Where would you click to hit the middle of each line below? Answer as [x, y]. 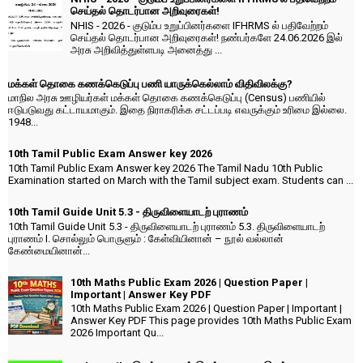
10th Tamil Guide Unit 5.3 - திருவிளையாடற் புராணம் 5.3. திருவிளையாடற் [167, 226]
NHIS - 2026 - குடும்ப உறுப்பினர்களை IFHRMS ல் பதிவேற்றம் [199, 25]
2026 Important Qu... [117, 333]
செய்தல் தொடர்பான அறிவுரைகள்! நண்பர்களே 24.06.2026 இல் [207, 37]
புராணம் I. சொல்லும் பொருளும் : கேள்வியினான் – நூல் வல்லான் [146, 238]
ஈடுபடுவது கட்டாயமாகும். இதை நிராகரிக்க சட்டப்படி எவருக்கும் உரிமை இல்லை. [177, 110]
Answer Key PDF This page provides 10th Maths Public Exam [211, 321]
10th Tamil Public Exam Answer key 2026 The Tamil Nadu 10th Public [165, 168]
